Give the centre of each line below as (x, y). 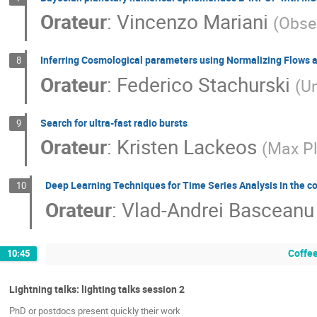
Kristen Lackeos (187, 147)
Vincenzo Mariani (193, 22)
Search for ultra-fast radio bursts (114, 122)
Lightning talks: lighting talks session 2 (97, 289)
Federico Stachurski (204, 84)
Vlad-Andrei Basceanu (218, 209)
